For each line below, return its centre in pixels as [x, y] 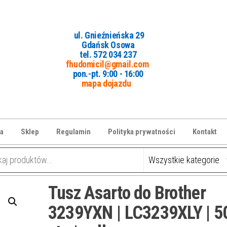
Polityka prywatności [142, 131]
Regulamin [73, 131]
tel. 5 [89, 54]
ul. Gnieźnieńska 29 [109, 35]
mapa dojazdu [106, 83]
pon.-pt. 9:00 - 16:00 [108, 73]
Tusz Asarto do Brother [127, 193]
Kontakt [205, 131]
